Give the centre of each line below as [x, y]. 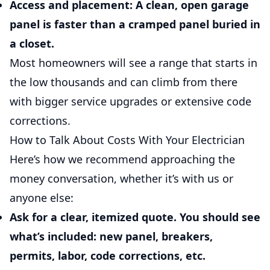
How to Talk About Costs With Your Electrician [127, 140]
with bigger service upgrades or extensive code [130, 101]
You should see [218, 217]
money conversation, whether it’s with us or [121, 178]
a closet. [32, 43]
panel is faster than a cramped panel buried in [135, 24]
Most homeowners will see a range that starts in [133, 63]
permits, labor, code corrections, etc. [108, 256]
